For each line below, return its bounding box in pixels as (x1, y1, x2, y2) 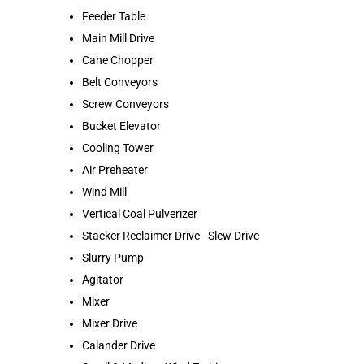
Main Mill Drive (82, 31, 154, 45)
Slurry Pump (82, 250, 144, 264)
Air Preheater (82, 162, 148, 176)
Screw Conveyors (82, 97, 169, 110)
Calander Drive (82, 338, 155, 352)
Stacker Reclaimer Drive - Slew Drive (82, 228, 259, 242)
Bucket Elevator (82, 119, 161, 132)
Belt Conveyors (82, 75, 158, 89)
